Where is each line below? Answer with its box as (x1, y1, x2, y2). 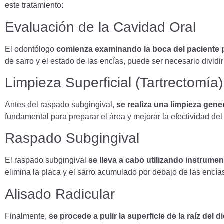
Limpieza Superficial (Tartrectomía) (5, 74, 223, 90)
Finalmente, (5, 211, 49, 220)
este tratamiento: (5, 1, 63, 10)
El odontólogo (5, 44, 56, 53)
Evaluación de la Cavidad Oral (5, 19, 196, 35)
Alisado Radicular (5, 186, 115, 202)
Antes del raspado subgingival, (5, 100, 116, 109)
